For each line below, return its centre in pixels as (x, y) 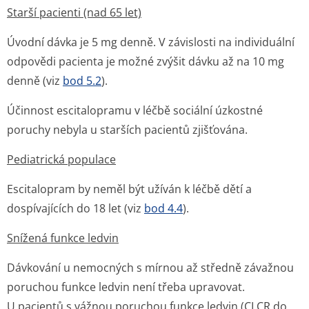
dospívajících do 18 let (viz (76, 208)
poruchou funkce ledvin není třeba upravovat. (126, 287)
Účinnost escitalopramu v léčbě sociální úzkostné (135, 110)
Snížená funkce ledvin (63, 238)
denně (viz (35, 81)
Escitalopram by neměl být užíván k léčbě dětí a (129, 189)
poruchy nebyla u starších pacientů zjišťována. (127, 130)
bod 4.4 (163, 208)
